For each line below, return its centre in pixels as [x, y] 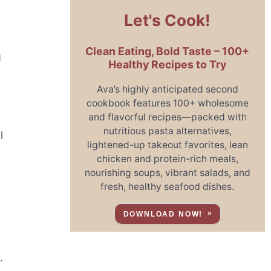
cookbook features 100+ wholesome [167, 103]
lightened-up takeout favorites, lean [167, 145]
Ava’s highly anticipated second [167, 90]
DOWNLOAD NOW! [163, 214]
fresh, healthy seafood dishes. [168, 187]
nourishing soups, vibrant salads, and [167, 173]
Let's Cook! [168, 21]
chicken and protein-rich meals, [167, 159]
